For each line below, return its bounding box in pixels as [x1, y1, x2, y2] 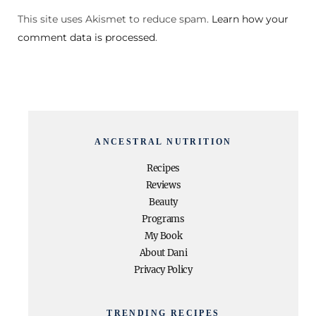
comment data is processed [18, 30, 155, 44]
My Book [144, 230, 183, 242]
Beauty [148, 196, 178, 208]
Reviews [145, 179, 181, 191]
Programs [142, 213, 185, 225]
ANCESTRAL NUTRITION [95, 137, 232, 147]
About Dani [139, 247, 188, 259]
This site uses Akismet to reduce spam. [18, 12, 212, 25]
